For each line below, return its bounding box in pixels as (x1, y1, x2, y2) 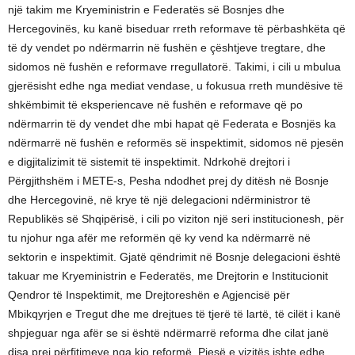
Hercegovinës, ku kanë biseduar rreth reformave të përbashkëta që (8, 22, 345, 35)
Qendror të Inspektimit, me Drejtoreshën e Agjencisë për (8, 288, 290, 301)
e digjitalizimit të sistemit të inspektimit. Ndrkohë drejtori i (8, 155, 290, 168)
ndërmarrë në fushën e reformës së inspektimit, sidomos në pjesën (8, 136, 344, 149)
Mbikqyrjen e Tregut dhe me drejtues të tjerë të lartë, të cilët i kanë (8, 307, 341, 320)
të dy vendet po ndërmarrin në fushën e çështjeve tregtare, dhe (8, 41, 326, 54)
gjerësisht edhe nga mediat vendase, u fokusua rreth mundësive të (8, 79, 343, 92)
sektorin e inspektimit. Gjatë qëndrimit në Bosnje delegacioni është (8, 250, 341, 263)
